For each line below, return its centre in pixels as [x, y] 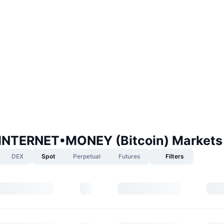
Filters [174, 156]
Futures [129, 156]
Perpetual [87, 156]
